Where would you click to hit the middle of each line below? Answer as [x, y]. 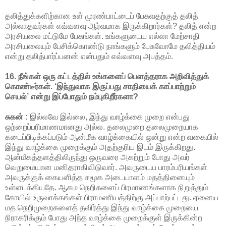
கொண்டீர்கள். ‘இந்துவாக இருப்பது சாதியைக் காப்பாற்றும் [100, 86]
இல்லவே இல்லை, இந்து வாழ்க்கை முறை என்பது [109, 117]
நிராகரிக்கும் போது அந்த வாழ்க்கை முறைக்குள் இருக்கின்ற [104, 217]
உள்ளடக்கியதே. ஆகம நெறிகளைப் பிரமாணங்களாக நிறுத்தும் [107, 187]
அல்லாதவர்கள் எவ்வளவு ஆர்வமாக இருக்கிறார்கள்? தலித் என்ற [111, 26]
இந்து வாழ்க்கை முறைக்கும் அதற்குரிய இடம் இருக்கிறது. [100, 147]
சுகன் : [16, 117]
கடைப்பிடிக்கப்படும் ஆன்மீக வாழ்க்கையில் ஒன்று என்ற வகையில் [112, 137]
